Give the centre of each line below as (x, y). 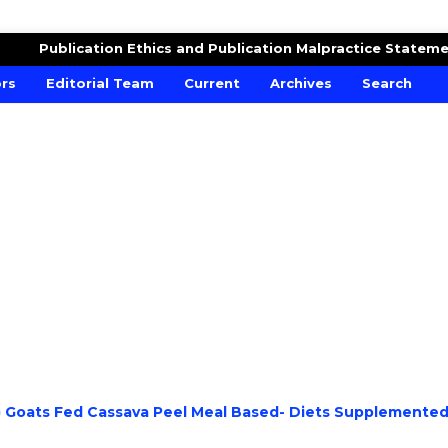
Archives (301, 82)
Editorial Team (100, 82)
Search (387, 82)
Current (212, 82)
